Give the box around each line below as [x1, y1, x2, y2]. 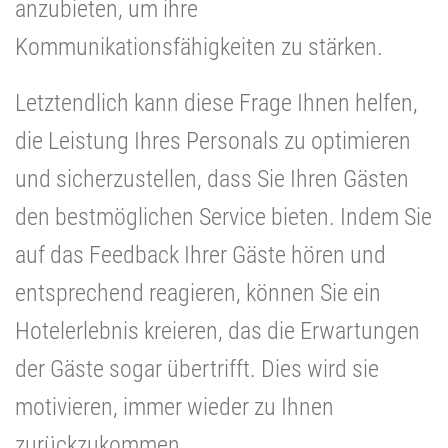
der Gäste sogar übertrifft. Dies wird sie [15, 354, 379, 383]
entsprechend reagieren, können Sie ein [15, 278, 381, 307]
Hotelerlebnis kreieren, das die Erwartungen [15, 316, 420, 345]
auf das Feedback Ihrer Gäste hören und [15, 240, 386, 269]
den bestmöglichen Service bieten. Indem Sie [15, 202, 432, 231]
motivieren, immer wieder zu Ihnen [15, 392, 334, 421]
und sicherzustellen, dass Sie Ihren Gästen [15, 164, 409, 193]
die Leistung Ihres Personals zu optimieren [15, 126, 411, 155]
